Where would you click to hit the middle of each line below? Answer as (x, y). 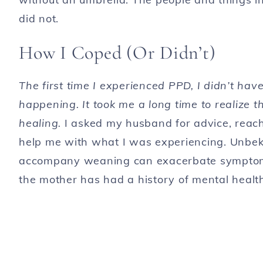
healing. (40, 123)
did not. (39, 18)
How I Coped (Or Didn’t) (117, 53)
